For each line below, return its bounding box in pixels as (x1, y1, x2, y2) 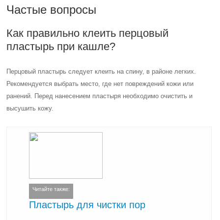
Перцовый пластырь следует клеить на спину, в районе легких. (6, 68, 196, 75)
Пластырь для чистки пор (29, 199, 146, 210)
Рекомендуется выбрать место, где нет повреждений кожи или (6, 80, 194, 87)
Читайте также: (32, 186, 70, 192)
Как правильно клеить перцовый (6, 27, 169, 39)
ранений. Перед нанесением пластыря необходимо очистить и (6, 92, 193, 100)
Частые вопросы (6, 3, 97, 16)
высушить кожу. (6, 105, 54, 112)
